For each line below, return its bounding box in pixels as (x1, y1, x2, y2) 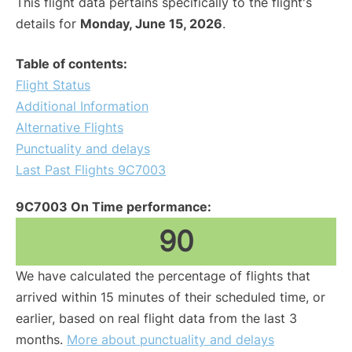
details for (16, 16, 80, 32)
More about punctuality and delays (67, 332, 274, 348)
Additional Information (16, 98, 148, 115)
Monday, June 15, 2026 (80, 16, 222, 32)
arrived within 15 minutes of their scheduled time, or (16, 289, 325, 306)
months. (16, 332, 67, 348)
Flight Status (16, 77, 90, 93)
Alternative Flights (16, 119, 123, 136)
